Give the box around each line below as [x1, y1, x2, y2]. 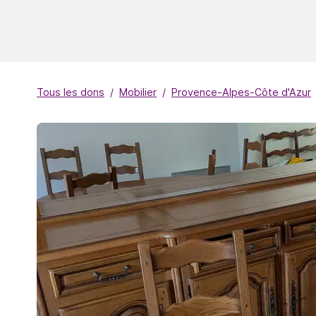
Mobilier [119, 85, 157, 98]
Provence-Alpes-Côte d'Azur [171, 85, 311, 98]
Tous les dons [37, 85, 104, 98]
